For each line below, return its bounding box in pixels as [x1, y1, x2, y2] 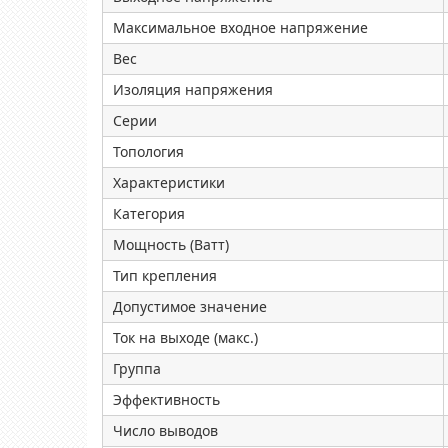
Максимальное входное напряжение [113, 18, 368, 37]
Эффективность [113, 390, 220, 409]
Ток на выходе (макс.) [113, 328, 258, 347]
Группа [113, 359, 161, 378]
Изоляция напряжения [113, 80, 273, 99]
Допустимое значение [113, 297, 267, 316]
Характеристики [113, 173, 225, 192]
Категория [113, 204, 185, 223]
